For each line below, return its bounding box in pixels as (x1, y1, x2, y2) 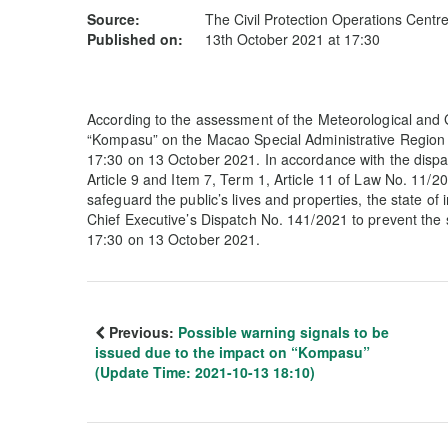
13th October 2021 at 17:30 (205, 29, 380, 49)
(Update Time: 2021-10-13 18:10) (95, 362, 315, 382)
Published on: (87, 29, 183, 49)
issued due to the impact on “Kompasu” (95, 342, 370, 362)
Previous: (105, 322, 178, 342)
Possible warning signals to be (178, 322, 389, 342)
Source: (87, 9, 140, 29)
